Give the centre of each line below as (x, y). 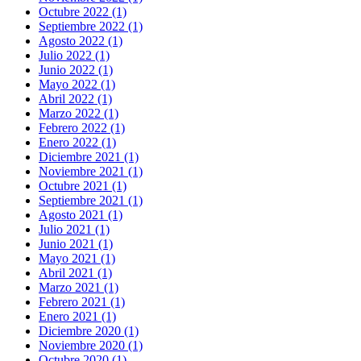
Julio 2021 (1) (74, 230)
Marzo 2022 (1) (79, 114)
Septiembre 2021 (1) (91, 201)
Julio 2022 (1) (74, 56)
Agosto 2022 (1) (81, 41)
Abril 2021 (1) (75, 273)
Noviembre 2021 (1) (91, 172)
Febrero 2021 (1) (82, 302)
